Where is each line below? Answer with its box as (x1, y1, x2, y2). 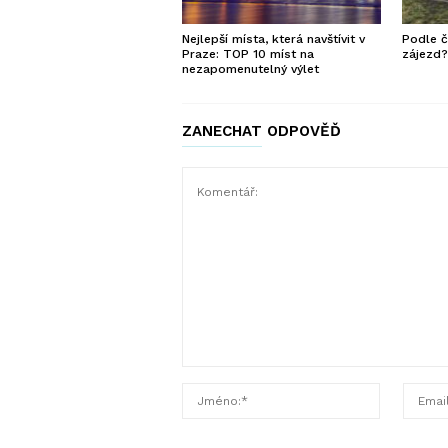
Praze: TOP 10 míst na (182, 46, 314, 61)
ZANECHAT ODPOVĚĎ (182, 121, 341, 140)
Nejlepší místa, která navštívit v (182, 31, 365, 46)
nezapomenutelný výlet (182, 61, 319, 76)
